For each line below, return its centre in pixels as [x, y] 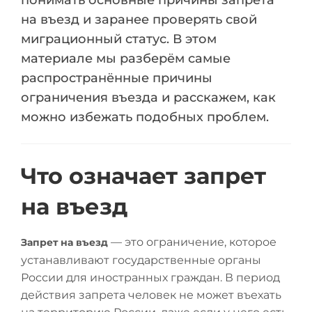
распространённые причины [117, 78]
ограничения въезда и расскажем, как [148, 97]
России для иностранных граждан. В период [150, 278]
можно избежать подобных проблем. [145, 117]
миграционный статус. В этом [119, 39]
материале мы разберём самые [126, 58]
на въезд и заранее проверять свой [139, 19]
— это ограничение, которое [192, 242]
